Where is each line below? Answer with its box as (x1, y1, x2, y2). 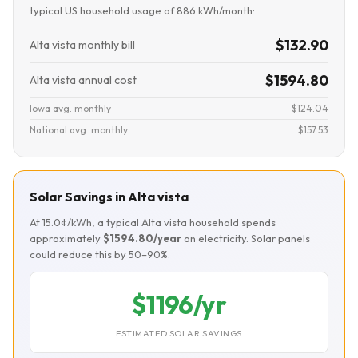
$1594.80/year (103, 232, 181, 245)
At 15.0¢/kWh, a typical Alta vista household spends (30, 216, 276, 229)
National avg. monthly (30, 124, 128, 136)
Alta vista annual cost (30, 73, 137, 87)
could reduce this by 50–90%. (30, 248, 170, 261)
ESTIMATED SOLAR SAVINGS (116, 328, 242, 339)
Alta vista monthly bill (30, 38, 135, 52)
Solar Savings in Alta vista (30, 189, 189, 205)
